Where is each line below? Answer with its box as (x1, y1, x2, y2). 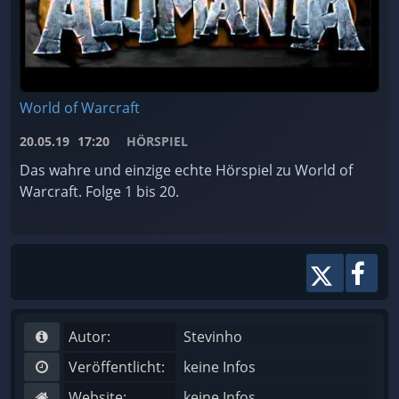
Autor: (69, 327, 110, 346)
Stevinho (183, 327, 242, 346)
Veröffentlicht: (69, 357, 165, 377)
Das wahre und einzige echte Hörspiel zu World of (20, 160, 353, 180)
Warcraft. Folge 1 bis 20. (20, 182, 179, 201)
